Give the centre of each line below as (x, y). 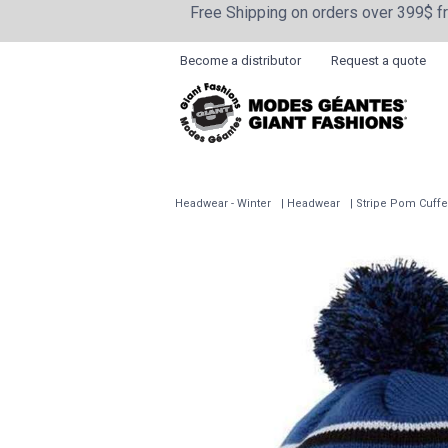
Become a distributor (240, 60)
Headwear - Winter (223, 203)
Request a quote (378, 60)
